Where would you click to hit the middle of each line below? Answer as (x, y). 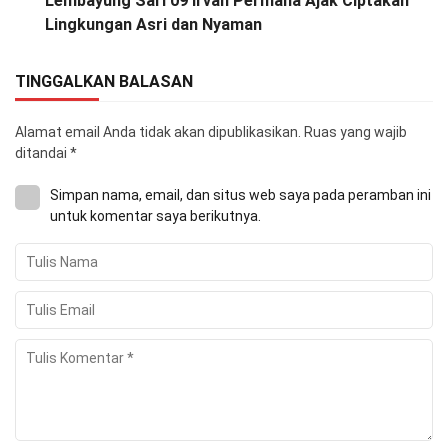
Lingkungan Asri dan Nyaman (153, 24)
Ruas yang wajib (355, 131)
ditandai (42, 152)
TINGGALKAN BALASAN (104, 81)
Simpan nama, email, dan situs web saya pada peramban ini (240, 194)
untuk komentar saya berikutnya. (155, 215)
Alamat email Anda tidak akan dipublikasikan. (158, 131)
